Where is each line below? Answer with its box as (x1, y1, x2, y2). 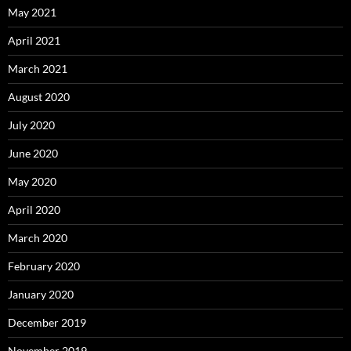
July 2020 (8, 118, 55, 132)
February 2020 (8, 259, 80, 273)
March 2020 (8, 231, 67, 245)
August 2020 (8, 90, 70, 104)
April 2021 (8, 34, 60, 48)
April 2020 (8, 203, 60, 217)
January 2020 (8, 288, 74, 302)
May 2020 (8, 175, 56, 189)
